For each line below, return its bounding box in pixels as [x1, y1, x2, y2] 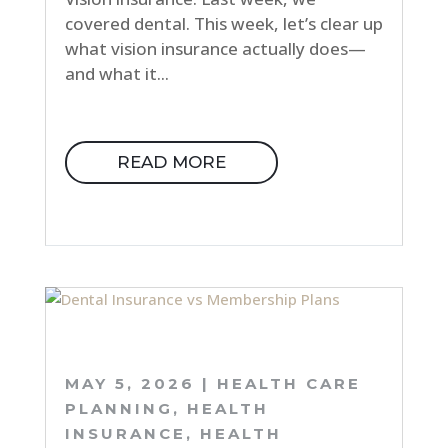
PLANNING [64, 398, 173, 418]
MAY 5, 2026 [64, 373, 195, 393]
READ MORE [116, 151, 226, 172]
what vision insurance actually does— [64, 36, 366, 60]
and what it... [64, 61, 169, 85]
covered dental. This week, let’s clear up [64, 11, 383, 35]
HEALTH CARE [216, 373, 361, 393]
